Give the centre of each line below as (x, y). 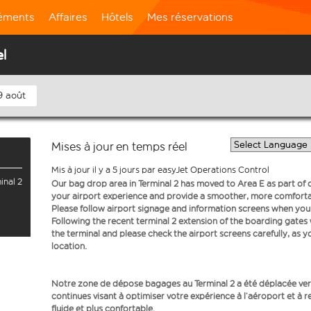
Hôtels (117, 17)
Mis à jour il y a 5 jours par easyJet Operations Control (160, 170)
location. (69, 246)
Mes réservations (190, 17)
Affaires (68, 17)
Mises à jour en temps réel (119, 147)
